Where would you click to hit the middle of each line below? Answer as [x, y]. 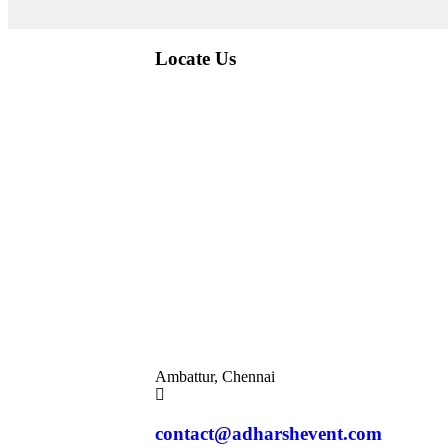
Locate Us [195, 59]
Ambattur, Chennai [214, 376]
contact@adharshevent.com [268, 433]
